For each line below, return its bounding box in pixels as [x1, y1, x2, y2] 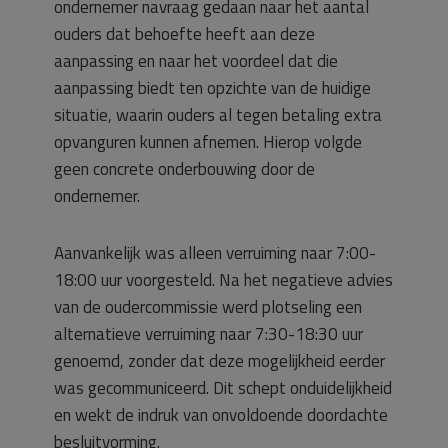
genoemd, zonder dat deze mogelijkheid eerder [54, 348, 385, 374]
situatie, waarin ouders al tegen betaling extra [54, 102, 382, 128]
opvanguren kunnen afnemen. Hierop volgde [54, 129, 362, 155]
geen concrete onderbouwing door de [54, 156, 315, 182]
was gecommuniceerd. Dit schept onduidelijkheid [54, 375, 392, 401]
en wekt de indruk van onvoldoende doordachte [54, 402, 388, 428]
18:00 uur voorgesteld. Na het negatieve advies [54, 267, 393, 293]
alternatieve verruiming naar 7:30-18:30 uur [54, 321, 363, 347]
